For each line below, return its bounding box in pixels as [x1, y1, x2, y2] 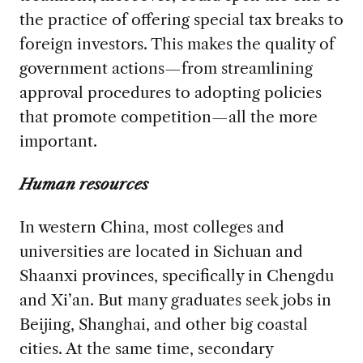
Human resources [19, 174, 148, 194]
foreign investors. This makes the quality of [19, 34, 335, 54]
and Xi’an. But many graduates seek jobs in [19, 290, 331, 310]
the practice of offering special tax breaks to [19, 10, 344, 30]
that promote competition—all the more [19, 107, 318, 127]
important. [19, 131, 97, 152]
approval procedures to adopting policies [19, 83, 322, 103]
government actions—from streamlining [19, 58, 313, 79]
